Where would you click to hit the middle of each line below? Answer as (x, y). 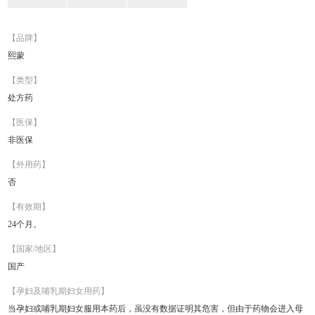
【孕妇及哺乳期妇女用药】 (59, 291)
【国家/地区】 (34, 249)
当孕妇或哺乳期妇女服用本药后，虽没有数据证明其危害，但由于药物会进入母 (156, 309)
